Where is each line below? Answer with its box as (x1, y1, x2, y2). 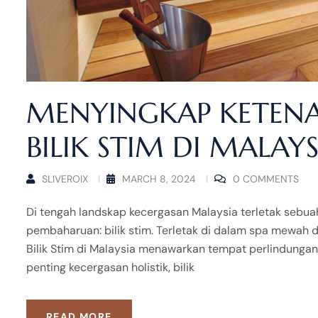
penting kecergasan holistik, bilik (26, 259, 194, 275)
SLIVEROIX (42, 172, 88, 185)
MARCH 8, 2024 (122, 172, 196, 185)
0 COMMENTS (233, 172, 299, 185)
